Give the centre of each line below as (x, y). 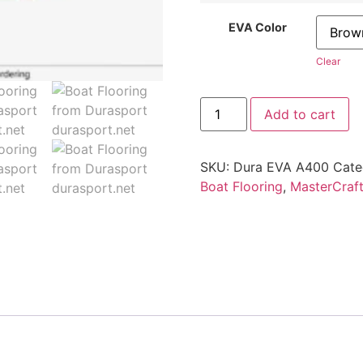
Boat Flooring (241, 186)
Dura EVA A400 (281, 167)
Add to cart (299, 114)
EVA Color (258, 28)
